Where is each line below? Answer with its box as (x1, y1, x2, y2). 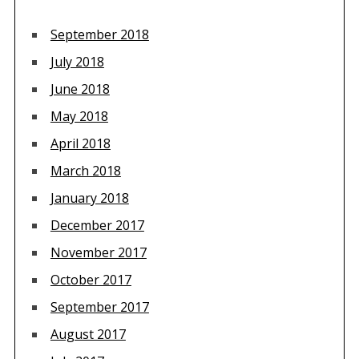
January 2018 (50, 188, 129, 207)
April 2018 (50, 134, 111, 152)
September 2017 (50, 297, 149, 316)
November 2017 (50, 243, 147, 261)
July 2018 (50, 52, 104, 71)
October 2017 (50, 270, 131, 288)
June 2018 (50, 79, 110, 98)
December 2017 (50, 216, 144, 234)
